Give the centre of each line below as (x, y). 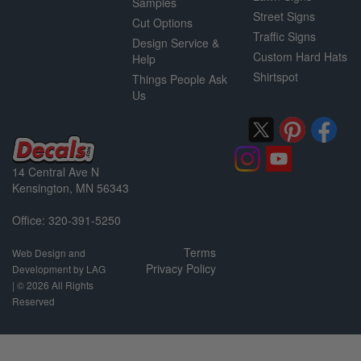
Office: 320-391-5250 (66, 220)
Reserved (33, 301)
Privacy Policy (180, 268)
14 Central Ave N (56, 171)
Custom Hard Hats (300, 56)
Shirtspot (275, 76)
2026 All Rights (60, 284)
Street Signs (284, 16)
